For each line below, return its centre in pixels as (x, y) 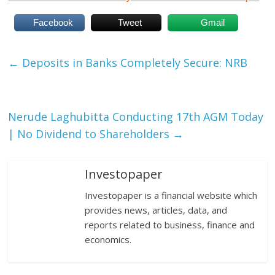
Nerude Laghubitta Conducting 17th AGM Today (136, 117)
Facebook (53, 23)
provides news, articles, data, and (156, 210)
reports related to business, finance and (170, 225)
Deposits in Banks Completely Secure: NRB (134, 63)
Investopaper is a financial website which (171, 196)
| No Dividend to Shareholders (91, 134)
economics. (108, 240)
